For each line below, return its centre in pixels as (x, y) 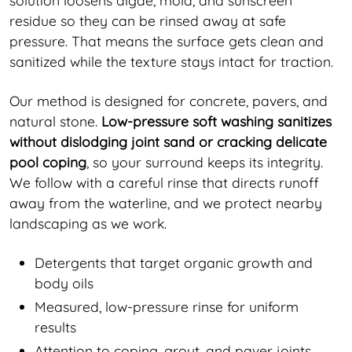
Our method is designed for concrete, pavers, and (169, 100)
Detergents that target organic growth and (174, 262)
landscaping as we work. (88, 223)
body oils (64, 282)
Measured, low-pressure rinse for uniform (167, 306)
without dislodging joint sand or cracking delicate (168, 141)
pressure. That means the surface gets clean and (167, 40)
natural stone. (55, 121)
